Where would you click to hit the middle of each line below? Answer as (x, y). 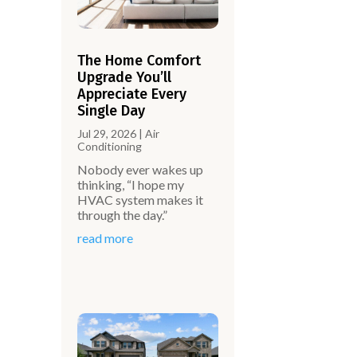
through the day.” (123, 215)
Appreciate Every (132, 94)
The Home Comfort (139, 61)
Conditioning (110, 147)
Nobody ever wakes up (141, 170)
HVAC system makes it (141, 200)
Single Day (112, 111)
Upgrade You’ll (125, 78)
